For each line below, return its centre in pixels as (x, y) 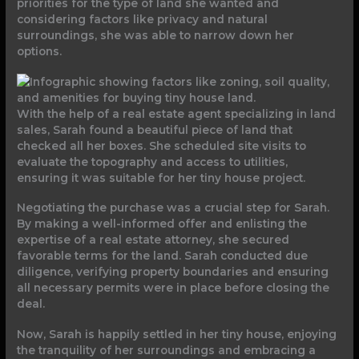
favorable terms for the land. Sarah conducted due (163, 256)
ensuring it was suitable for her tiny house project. (161, 177)
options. (40, 51)
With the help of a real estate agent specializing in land (177, 113)
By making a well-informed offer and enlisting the (162, 224)
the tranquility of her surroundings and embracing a (167, 351)
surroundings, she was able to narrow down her (156, 35)
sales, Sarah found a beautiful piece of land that (155, 129)
